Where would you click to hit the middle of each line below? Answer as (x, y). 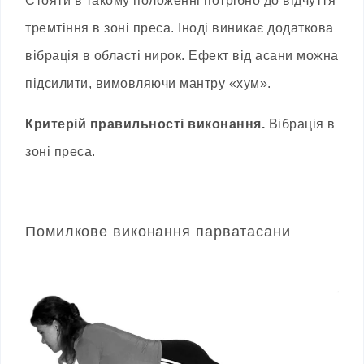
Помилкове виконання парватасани (158, 231)
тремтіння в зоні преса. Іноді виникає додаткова (180, 28)
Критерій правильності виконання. (145, 123)
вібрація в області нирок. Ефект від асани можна (182, 55)
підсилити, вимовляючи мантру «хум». (148, 83)
